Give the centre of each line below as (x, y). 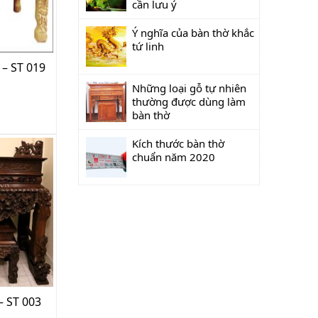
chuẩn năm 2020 (174, 157)
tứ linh (148, 46)
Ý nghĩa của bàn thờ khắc (193, 33)
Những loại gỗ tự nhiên (189, 88)
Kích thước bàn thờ (178, 143)
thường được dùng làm (189, 102)
